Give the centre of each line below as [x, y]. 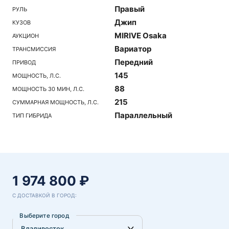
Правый [130, 9]
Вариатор [133, 49]
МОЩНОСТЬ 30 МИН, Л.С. [48, 89]
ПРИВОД [24, 62]
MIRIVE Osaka [141, 36]
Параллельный [143, 115]
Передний [134, 62]
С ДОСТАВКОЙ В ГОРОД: [44, 195]
